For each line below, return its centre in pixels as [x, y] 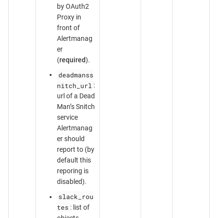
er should [71, 139]
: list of [80, 207]
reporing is [73, 171]
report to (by [75, 150]
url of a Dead [76, 96]
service [67, 118]
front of [68, 27]
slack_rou [76, 196]
